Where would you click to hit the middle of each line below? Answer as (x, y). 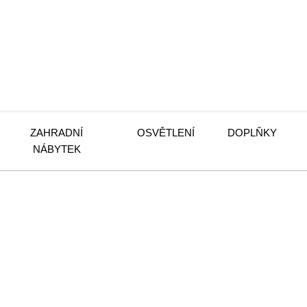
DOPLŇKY (253, 133)
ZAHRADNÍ (57, 133)
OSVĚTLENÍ (166, 133)
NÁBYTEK (57, 149)
